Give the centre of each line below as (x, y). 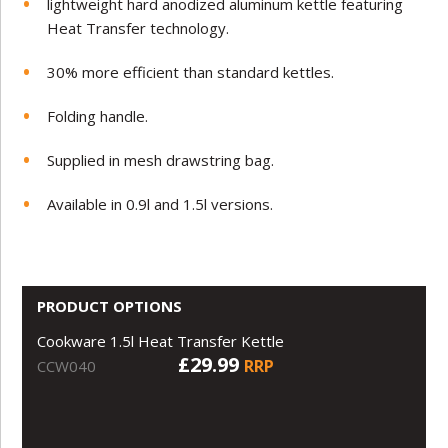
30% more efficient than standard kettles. (191, 71)
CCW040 (67, 365)
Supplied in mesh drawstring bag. (161, 159)
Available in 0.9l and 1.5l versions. (160, 203)
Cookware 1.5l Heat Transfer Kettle (161, 340)
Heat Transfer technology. (138, 27)
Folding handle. (98, 115)
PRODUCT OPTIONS (110, 305)
